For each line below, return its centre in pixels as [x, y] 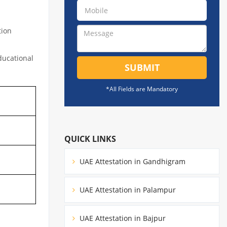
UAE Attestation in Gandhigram [131, 161]
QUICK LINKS [90, 139]
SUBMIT [142, 67]
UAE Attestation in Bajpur [122, 218]
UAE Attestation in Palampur [127, 190]
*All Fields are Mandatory [142, 89]
